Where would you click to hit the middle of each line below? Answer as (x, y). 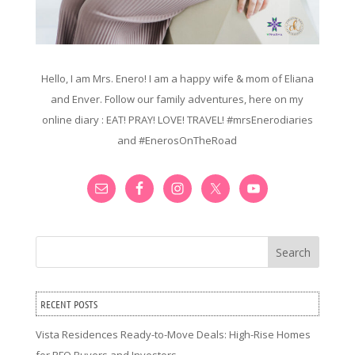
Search (294, 252)
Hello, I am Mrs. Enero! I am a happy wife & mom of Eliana (177, 78)
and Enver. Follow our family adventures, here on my (177, 99)
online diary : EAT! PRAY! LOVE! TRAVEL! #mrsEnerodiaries (177, 119)
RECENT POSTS (69, 303)
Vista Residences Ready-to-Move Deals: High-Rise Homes (173, 334)
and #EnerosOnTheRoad (177, 140)
